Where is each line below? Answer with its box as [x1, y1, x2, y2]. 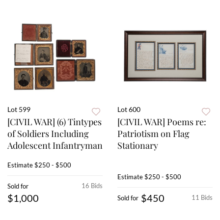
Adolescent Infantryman [7, 139, 103, 152]
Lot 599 [7, 105, 30, 114]
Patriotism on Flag [117, 128, 190, 140]
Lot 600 [117, 105, 140, 114]
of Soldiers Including [7, 128, 89, 140]
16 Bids [82, 182, 103, 190]
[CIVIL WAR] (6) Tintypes [7, 116, 102, 128]
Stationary [117, 139, 158, 152]
